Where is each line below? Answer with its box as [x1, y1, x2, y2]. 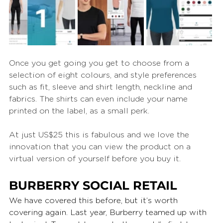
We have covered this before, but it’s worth [9, 197, 180, 205]
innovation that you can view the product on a [9, 143, 193, 151]
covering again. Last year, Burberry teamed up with [9, 209, 209, 217]
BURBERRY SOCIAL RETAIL [9, 178, 177, 193]
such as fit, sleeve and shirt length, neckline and [9, 83, 195, 92]
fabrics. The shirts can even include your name [9, 95, 190, 104]
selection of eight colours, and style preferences [9, 71, 199, 80]
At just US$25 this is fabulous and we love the [9, 131, 192, 139]
